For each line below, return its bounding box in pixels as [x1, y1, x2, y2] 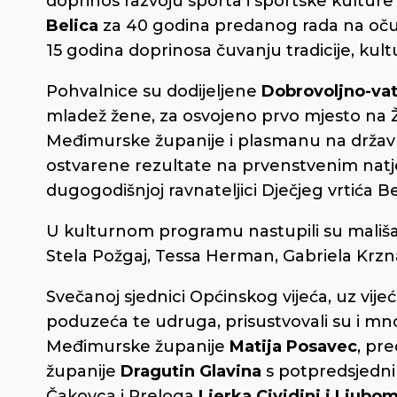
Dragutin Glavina [121, 361, 261, 381]
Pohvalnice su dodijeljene [46, 81, 261, 101]
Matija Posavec [230, 336, 357, 356]
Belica [46, 15, 98, 35]
